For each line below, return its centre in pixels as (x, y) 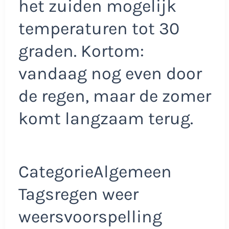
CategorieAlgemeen (95, 171)
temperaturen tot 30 (99, 29)
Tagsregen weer (78, 194)
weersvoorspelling (90, 216)
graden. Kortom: (81, 51)
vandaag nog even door (110, 74)
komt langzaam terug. (106, 119)
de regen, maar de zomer (114, 96)
